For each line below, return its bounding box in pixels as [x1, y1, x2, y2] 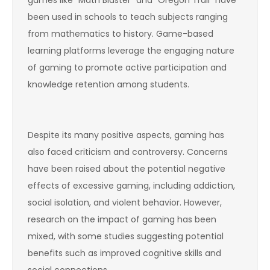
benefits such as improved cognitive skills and [28, 246, 221, 259]
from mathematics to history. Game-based [28, 27, 213, 40]
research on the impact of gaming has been [28, 213, 216, 225]
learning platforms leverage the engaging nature [28, 44, 234, 57]
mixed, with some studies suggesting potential [28, 230, 224, 242]
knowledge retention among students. [28, 78, 189, 90]
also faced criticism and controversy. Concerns [28, 145, 228, 158]
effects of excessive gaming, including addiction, [28, 179, 235, 192]
